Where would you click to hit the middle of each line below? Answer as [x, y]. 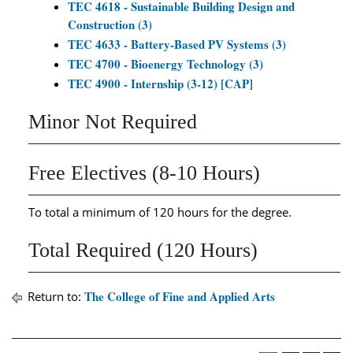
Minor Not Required [113, 122]
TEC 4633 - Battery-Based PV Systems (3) [177, 44]
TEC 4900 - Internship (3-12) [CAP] [160, 84]
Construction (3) [110, 24]
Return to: [54, 296]
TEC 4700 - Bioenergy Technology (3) [165, 64]
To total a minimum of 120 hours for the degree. [160, 212]
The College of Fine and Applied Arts [180, 296]
